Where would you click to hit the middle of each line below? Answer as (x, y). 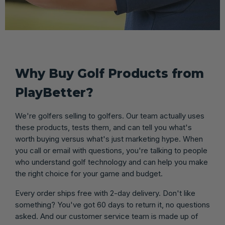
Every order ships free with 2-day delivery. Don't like (105, 193)
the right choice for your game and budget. (89, 174)
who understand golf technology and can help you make (111, 162)
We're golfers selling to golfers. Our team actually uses (110, 116)
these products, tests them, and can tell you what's (103, 127)
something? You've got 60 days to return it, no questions (113, 205)
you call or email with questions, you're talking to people (111, 150)
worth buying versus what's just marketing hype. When (109, 139)
